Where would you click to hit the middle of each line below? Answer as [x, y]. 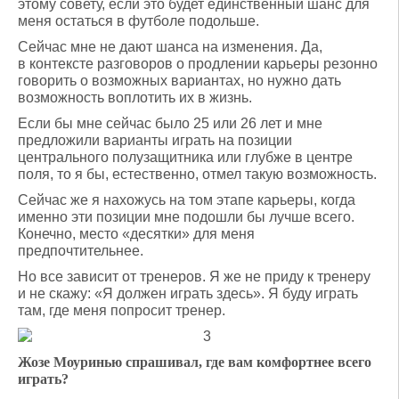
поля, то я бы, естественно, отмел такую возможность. [197, 174]
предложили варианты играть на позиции [155, 140]
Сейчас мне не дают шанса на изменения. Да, [170, 47]
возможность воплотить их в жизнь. [135, 98]
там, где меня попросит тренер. [122, 310]
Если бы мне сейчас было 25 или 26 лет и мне [170, 123]
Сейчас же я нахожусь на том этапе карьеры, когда [187, 200]
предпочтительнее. [81, 251]
